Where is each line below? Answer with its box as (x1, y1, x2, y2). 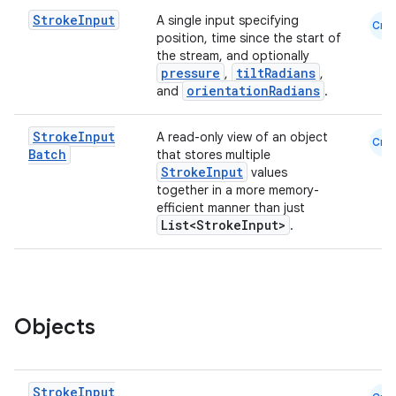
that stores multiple (156, 147, 270, 163)
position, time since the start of (156, 30, 341, 46)
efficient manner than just (156, 200, 305, 216)
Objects (14, 314, 95, 340)
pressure (161, 65, 220, 81)
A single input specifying (156, 12, 299, 28)
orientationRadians (187, 82, 320, 99)
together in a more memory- (156, 182, 319, 198)
